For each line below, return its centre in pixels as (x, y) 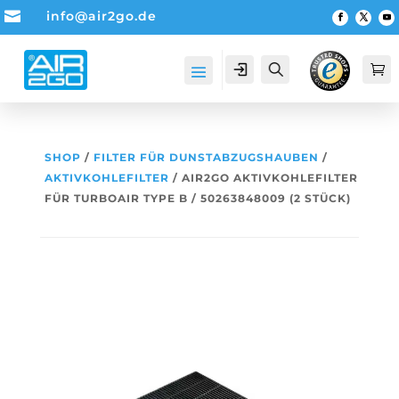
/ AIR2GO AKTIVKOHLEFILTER (263, 178)
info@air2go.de (102, 16)
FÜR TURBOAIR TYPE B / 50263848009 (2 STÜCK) (197, 198)
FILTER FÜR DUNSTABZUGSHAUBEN (206, 157)
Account (281, 68)
